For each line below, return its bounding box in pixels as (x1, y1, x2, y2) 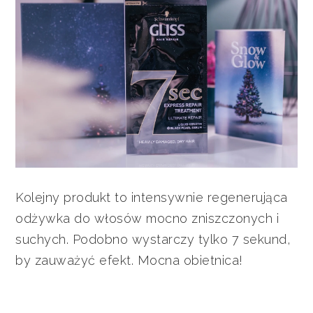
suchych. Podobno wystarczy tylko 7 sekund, (15, 231, 291, 247)
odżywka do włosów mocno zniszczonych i (15, 210, 279, 226)
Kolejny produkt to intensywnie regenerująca (15, 189, 288, 205)
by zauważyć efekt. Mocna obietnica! (15, 252, 247, 268)
